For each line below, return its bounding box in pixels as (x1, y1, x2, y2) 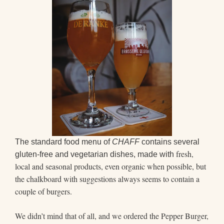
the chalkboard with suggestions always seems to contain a (15, 173, 199, 184)
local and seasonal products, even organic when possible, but (15, 161, 206, 172)
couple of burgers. (15, 186, 72, 197)
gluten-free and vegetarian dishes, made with (15, 150, 176, 159)
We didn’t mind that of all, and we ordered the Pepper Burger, (15, 210, 208, 221)
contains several (139, 137, 199, 146)
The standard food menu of (15, 137, 112, 146)
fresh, (176, 148, 193, 159)
